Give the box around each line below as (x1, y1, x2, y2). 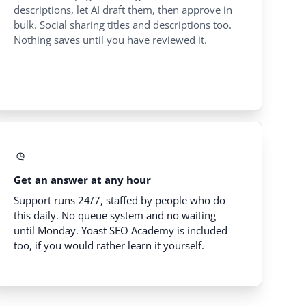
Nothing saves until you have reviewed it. (13, 33, 207, 47)
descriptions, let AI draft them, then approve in (13, 3, 232, 17)
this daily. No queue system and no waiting (13, 208, 216, 223)
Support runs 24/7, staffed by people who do (13, 193, 225, 208)
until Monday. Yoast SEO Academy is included (13, 223, 227, 238)
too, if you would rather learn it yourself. (13, 238, 204, 253)
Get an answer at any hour (13, 173, 151, 187)
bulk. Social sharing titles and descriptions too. (13, 18, 232, 32)
